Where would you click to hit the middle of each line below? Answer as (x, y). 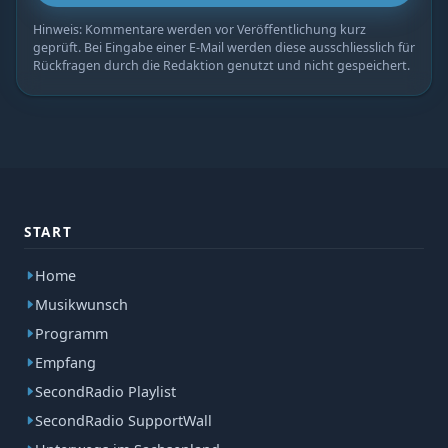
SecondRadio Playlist (105, 392)
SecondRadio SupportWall (123, 421)
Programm (71, 334)
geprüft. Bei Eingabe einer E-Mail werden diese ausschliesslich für (224, 48)
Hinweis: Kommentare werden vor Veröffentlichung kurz (199, 30)
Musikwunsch (81, 305)
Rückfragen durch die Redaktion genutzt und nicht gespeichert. (221, 66)
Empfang (65, 363)
